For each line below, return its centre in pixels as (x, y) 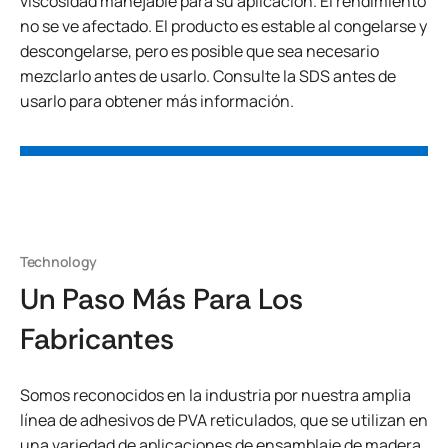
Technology (59, 261)
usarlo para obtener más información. (157, 101)
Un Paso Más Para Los (161, 299)
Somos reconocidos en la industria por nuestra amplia (215, 395)
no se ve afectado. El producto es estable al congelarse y (223, 26)
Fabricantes (97, 339)
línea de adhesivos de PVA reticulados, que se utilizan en (224, 420)
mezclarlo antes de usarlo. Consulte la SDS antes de (208, 76)
